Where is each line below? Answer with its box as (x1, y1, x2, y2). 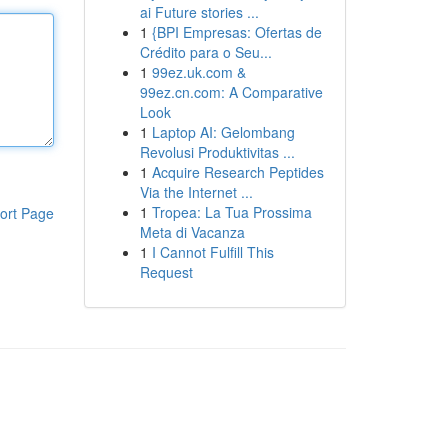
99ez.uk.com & (151, 62, 246, 82)
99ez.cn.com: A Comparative (139, 82, 323, 102)
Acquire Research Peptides (151, 162, 324, 182)
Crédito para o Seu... (139, 42, 272, 62)
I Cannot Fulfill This (151, 242, 274, 262)
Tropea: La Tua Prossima (151, 202, 312, 222)
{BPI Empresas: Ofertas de (151, 22, 322, 42)
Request (139, 262, 193, 282)
